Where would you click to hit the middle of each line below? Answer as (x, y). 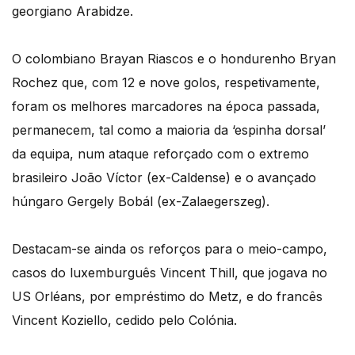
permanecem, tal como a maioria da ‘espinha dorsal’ (169, 130)
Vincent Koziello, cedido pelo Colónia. (124, 321)
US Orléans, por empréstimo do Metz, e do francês (167, 297)
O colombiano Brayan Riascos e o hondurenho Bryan (174, 59)
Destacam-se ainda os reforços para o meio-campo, (170, 249)
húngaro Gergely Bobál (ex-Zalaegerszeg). (141, 202)
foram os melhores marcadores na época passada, (166, 107)
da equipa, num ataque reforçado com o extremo (160, 154)
